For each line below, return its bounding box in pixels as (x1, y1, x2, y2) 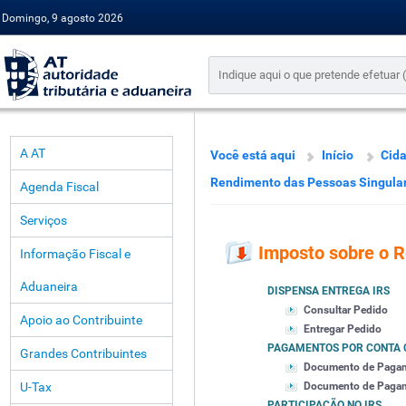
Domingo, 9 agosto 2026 (2, 12, 123, 24)
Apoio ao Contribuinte (20, 313, 142, 327)
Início (322, 148, 353, 162)
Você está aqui (210, 148, 295, 162)
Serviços (20, 213, 67, 227)
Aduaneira (20, 279, 78, 294)
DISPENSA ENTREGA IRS (267, 285, 390, 298)
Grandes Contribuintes (20, 346, 147, 361)
